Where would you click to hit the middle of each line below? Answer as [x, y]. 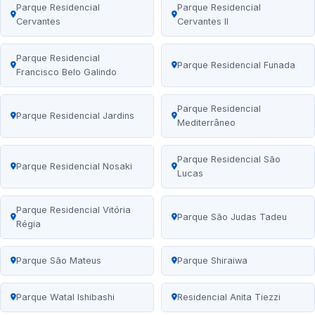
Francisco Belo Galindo [66, 72]
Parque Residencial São [229, 160]
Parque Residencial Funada [236, 65]
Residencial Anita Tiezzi [229, 297]
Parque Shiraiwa [212, 261]
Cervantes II [203, 22]
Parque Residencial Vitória [73, 210]
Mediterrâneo [206, 123]
